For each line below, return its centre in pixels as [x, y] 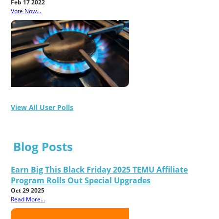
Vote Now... [26, 11]
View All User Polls [42, 107]
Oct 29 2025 [28, 190]
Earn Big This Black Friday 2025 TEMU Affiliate [99, 169]
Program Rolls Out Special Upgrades [81, 180]
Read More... [28, 199]
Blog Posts [43, 146]
